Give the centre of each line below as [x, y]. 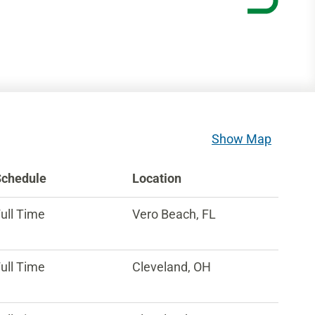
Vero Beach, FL [174, 214]
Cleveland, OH [172, 267]
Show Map [242, 139]
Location [157, 178]
